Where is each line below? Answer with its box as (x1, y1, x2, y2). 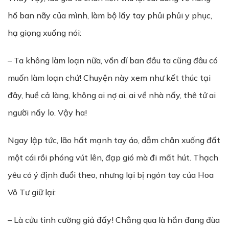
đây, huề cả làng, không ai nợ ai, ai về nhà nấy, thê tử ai (8, 90, 216, 100)
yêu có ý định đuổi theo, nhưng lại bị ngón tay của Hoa (8, 170, 214, 180)
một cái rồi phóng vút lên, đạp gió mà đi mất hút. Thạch (8, 152, 218, 163)
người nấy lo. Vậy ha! (8, 107, 87, 118)
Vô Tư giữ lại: (8, 187, 56, 197)
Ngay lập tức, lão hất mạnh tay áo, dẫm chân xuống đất (8, 135, 220, 145)
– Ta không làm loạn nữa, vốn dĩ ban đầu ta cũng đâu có (8, 55, 218, 65)
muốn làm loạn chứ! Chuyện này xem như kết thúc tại (8, 73, 211, 83)
